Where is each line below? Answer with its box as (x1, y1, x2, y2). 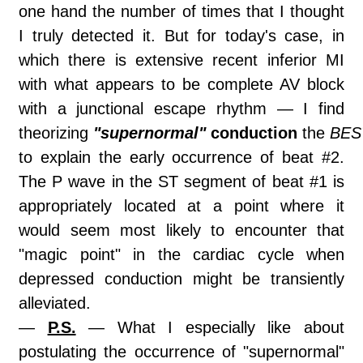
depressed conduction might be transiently (19, 270, 344, 288)
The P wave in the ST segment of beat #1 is (19, 173, 344, 191)
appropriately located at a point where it (19, 197, 344, 216)
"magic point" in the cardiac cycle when (19, 246, 344, 264)
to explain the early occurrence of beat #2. (19, 148, 344, 167)
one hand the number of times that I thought (19, 2, 344, 21)
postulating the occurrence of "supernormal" (19, 343, 344, 361)
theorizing (19, 124, 93, 143)
